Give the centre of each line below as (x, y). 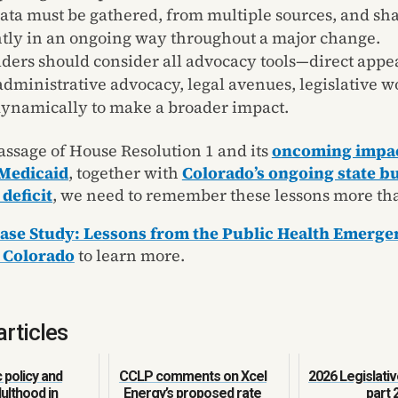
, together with (125, 172)
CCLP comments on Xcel (192, 376)
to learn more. (131, 255)
